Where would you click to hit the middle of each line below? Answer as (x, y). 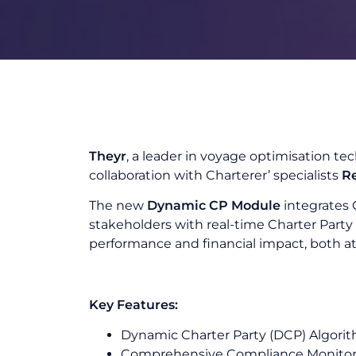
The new (118, 206)
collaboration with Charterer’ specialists (215, 175)
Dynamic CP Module (214, 206)
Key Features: (133, 304)
